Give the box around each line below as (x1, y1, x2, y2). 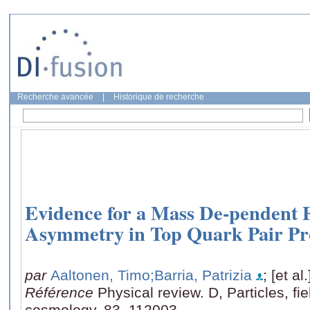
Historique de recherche (113, 92, 204, 102)
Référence (25, 284, 98, 300)
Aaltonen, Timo (51, 266, 150, 283)
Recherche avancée (17, 92, 93, 102)
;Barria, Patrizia (150, 266, 252, 283)
